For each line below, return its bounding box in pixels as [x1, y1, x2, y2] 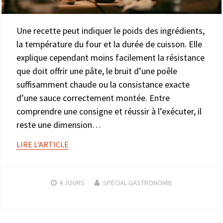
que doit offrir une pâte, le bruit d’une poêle [16, 65, 177, 77]
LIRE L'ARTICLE [16, 139, 69, 150]
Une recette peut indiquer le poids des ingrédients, [16, 25, 205, 37]
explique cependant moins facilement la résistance [16, 52, 205, 64]
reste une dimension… [16, 119, 101, 131]
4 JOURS [59, 178, 85, 188]
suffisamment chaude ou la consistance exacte [16, 79, 190, 91]
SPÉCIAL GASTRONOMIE [103, 178, 172, 188]
